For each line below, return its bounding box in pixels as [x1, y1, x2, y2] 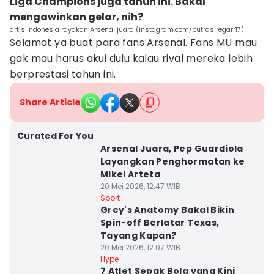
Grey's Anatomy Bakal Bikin [100, 204, 234, 216]
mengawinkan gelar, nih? [10, 10, 143, 24]
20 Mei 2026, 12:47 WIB [100, 181, 180, 191]
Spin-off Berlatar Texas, [100, 217, 220, 229]
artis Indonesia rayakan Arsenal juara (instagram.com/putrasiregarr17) [10, 24, 244, 34]
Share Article [20, 96, 81, 108]
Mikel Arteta [100, 168, 161, 180]
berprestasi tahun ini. [10, 67, 116, 81]
